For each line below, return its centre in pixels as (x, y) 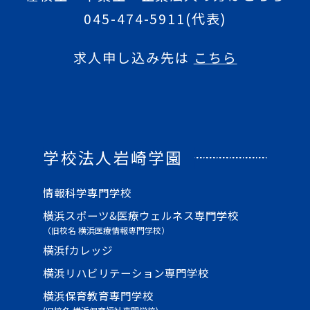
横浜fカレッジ (78, 250)
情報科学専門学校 (88, 192)
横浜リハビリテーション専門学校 (126, 273)
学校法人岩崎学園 (113, 158)
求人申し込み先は (131, 58)
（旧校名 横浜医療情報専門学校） (107, 230)
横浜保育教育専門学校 (99, 296)
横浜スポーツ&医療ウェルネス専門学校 (141, 215)
